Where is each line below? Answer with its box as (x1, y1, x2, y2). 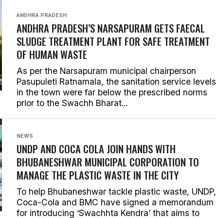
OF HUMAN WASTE (17, 47, 87, 62)
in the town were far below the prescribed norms (17, 87, 207, 97)
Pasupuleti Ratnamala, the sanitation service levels (17, 76, 216, 87)
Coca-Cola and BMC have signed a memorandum (17, 197, 214, 207)
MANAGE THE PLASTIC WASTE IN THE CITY (17, 167, 179, 182)
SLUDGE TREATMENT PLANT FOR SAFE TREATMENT (17, 34, 210, 49)
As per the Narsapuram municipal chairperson (17, 66, 196, 76)
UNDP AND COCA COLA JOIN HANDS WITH (17, 141, 176, 156)
